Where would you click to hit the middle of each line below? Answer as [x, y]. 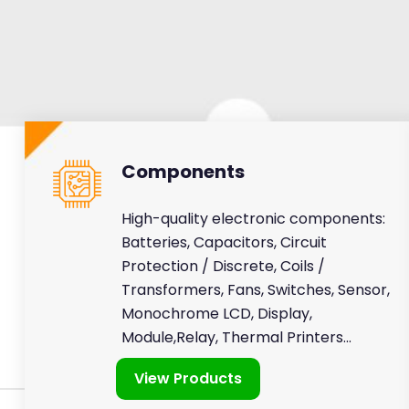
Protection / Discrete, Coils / [223, 267]
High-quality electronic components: [253, 219]
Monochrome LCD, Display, [216, 314]
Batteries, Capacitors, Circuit [224, 243]
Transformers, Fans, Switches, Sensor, [255, 290]
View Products [189, 378]
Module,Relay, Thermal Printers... [236, 338]
